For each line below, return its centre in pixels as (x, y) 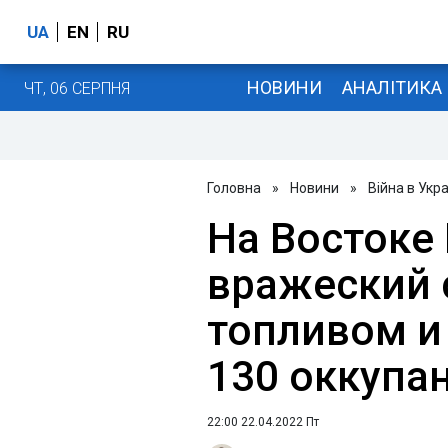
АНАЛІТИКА (391, 87)
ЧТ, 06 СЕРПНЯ (77, 88)
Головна (234, 188)
